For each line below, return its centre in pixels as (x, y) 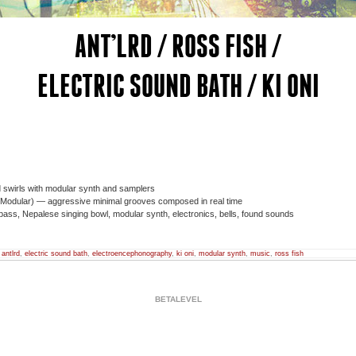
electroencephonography (132, 253)
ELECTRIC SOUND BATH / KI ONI (178, 85)
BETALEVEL (178, 299)
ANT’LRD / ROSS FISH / (178, 46)
